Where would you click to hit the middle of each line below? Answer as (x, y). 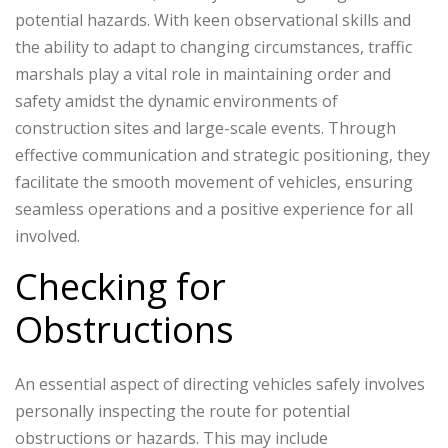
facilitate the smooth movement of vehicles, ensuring (214, 182)
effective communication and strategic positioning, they (222, 155)
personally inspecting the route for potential (182, 411)
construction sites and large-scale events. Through (205, 128)
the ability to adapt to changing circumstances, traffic (213, 47)
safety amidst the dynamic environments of (176, 101)
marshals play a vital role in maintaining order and (203, 74)
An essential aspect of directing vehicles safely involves (220, 384)
